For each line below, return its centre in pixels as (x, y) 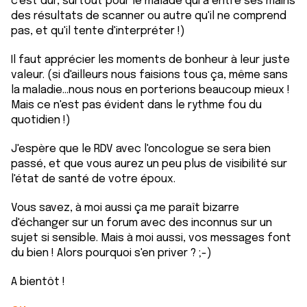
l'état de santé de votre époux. (93, 179)
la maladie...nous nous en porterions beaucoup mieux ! (150, 90)
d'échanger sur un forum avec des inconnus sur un (142, 223)
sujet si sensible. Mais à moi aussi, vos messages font (151, 238)
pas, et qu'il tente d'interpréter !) (98, 31)
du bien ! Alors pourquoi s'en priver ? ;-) (111, 253)
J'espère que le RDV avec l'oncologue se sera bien (141, 149)
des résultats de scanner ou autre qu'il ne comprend (149, 16)
